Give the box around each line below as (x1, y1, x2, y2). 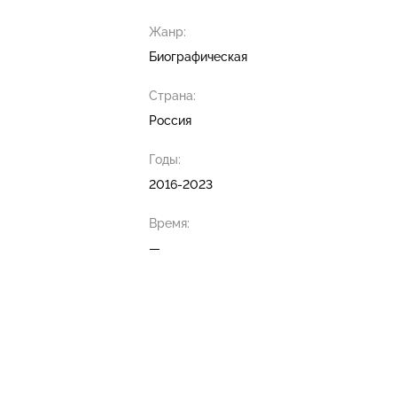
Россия (149, 113, 191, 128)
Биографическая (149, 50, 247, 64)
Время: (149, 216, 190, 230)
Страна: (149, 89, 196, 103)
